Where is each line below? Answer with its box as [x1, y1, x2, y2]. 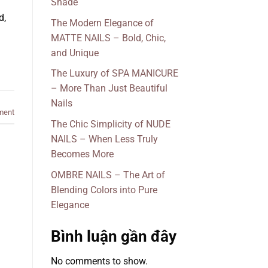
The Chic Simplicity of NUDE [50, 118, 170, 130]
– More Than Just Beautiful [50, 83, 167, 95]
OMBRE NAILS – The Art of [50, 169, 165, 181]
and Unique [50, 47, 99, 59]
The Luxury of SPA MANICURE [50, 68, 178, 80]
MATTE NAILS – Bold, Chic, [50, 32, 166, 44]
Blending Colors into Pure [50, 184, 157, 196]
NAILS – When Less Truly [50, 133, 158, 145]
